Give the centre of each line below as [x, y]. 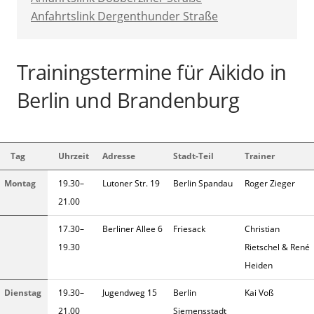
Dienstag [23, 293]
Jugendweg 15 [130, 293]
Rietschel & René [277, 247]
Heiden [259, 266]
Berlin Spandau [203, 184]
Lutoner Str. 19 [131, 184]
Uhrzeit [74, 156]
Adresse [119, 156]
